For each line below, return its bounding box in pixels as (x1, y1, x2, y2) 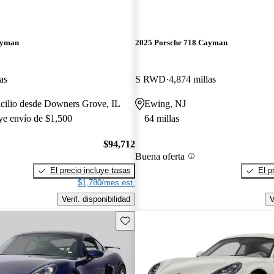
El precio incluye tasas (50, 166, 131, 176)
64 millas (144, 113, 179, 124)
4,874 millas (168, 73, 216, 84)
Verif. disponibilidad (61, 194, 130, 204)
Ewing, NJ (144, 98, 186, 109)
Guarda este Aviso (119, 215, 186, 224)
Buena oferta (135, 150, 185, 161)
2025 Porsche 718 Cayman (135, 38, 228, 48)
